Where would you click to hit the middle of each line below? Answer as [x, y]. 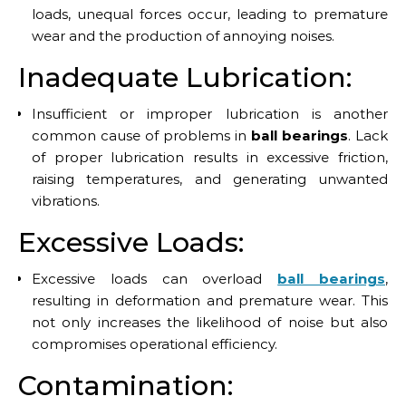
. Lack [368, 135]
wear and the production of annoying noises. [183, 35]
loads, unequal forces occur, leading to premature [210, 14]
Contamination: [126, 385]
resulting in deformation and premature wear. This [210, 300]
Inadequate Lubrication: [185, 77]
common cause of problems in [141, 135]
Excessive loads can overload [155, 278]
